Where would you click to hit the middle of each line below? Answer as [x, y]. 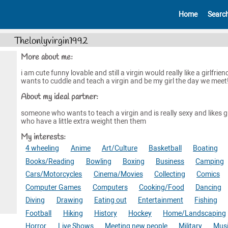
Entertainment [160, 201]
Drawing [69, 201]
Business [170, 161]
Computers [110, 187]
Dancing [208, 187]
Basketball [165, 148]
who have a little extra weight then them [83, 121]
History [105, 213]
